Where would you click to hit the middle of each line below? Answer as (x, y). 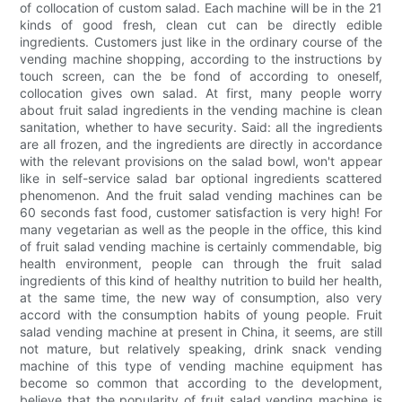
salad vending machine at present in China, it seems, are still (201, 332)
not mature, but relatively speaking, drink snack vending (201, 349)
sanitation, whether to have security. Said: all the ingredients (201, 127)
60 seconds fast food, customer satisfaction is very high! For (201, 213)
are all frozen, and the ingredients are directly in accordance (201, 144)
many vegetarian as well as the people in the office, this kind (201, 230)
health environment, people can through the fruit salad (201, 264)
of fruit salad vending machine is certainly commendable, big (201, 247)
